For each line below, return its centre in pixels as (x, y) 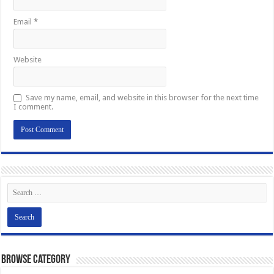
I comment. (34, 106)
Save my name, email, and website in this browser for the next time (143, 97)
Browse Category (36, 260)
